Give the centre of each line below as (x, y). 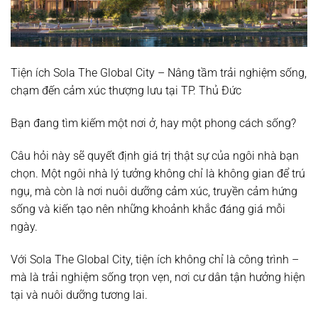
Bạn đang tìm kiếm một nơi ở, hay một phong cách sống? (153, 124)
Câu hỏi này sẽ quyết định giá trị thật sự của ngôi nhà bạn (155, 155)
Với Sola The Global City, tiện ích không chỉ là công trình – (155, 259)
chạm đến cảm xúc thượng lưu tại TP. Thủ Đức (126, 91)
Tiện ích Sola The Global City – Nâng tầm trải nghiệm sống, (159, 73)
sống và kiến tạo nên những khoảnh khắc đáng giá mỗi (148, 209)
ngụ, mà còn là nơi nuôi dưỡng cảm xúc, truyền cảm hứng (154, 191)
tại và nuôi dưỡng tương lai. (79, 295)
